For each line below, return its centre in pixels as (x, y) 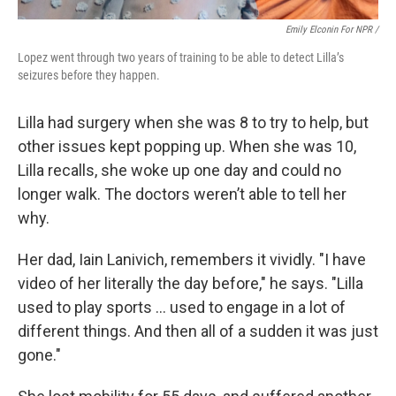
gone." (39, 355)
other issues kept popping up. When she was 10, (187, 146)
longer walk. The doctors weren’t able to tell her (182, 194)
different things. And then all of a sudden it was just (198, 331)
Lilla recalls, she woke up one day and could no (179, 170)
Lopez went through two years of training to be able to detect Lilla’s (181, 57)
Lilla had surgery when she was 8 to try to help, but (193, 122)
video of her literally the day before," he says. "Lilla (190, 283)
